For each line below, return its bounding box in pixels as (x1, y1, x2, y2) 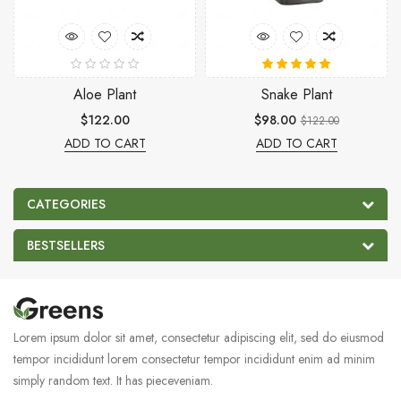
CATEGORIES (27, 194, 106, 213)
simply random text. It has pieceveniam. (13, 371, 213, 389)
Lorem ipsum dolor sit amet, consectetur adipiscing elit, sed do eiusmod (13, 328, 384, 346)
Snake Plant (260, 83, 332, 105)
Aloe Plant (73, 83, 136, 105)
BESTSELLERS (27, 235, 105, 254)
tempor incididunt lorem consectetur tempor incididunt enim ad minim (13, 349, 375, 368)
